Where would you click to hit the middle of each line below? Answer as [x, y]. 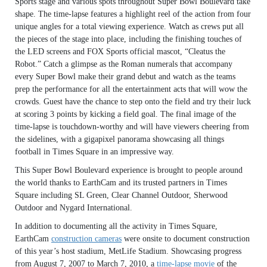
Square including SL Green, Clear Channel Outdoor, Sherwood [121, 195]
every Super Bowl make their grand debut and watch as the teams [125, 77]
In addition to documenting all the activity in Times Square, [116, 226]
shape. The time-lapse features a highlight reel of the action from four [133, 14]
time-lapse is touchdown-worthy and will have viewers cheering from [132, 127]
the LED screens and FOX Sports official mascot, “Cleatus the [120, 52]
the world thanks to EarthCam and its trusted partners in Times [121, 183]
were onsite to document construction [186, 239]
